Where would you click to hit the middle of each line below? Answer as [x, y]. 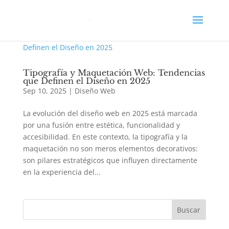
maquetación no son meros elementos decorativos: [110, 148]
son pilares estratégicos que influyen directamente [110, 160]
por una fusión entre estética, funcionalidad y [101, 125]
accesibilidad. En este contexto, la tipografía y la [105, 137]
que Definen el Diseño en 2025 [86, 81]
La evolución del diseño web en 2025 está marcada [110, 113]
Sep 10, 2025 [44, 91]
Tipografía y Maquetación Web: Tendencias [114, 73]
